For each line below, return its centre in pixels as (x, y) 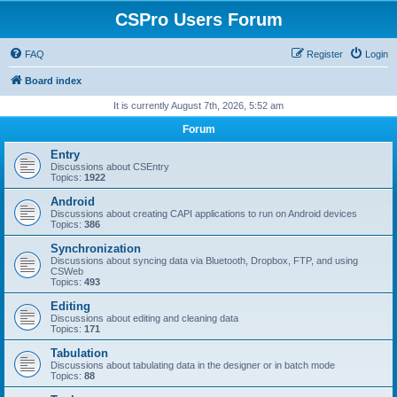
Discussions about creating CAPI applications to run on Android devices (204, 214)
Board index (53, 81)
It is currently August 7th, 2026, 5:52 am (198, 105)
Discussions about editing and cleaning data (144, 318)
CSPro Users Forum (198, 19)
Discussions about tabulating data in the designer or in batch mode (193, 365)
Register (325, 54)
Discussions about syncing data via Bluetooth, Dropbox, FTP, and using (204, 261)
